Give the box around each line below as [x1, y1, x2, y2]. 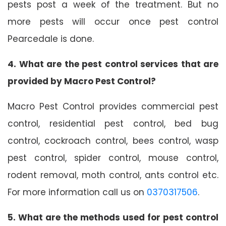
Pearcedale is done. [8, 32, 94, 45]
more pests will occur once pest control [8, 15, 218, 28]
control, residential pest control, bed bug [8, 117, 218, 130]
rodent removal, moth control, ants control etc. [8, 168, 218, 181]
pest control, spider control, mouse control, [8, 151, 218, 164]
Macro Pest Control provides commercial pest [8, 100, 218, 112]
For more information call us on [8, 186, 147, 198]
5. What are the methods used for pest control [8, 211, 218, 223]
